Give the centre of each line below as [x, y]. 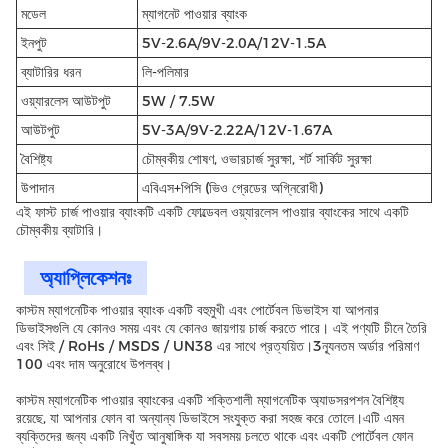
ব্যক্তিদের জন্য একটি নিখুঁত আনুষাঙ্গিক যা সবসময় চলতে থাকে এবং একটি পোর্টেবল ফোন [214, 436]
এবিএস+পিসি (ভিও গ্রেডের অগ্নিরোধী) [232, 188]
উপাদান [37, 188]
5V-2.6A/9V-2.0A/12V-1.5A [234, 43]
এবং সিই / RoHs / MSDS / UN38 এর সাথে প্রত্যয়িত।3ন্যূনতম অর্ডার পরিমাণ [217, 346]
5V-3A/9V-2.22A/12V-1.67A [237, 130]
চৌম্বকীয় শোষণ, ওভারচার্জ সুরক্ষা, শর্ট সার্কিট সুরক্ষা [257, 159]
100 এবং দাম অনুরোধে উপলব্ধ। [94, 364]
